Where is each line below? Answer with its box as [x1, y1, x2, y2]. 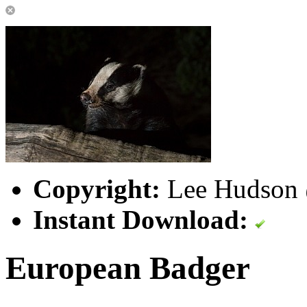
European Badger [5, 250, 250, 286]
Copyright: [33, 174, 160, 204]
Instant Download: [33, 205, 248, 234]
